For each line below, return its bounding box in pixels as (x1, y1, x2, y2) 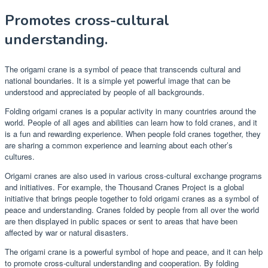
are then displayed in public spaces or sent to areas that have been (5, 215, 237, 227)
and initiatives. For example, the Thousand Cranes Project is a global (5, 181, 244, 193)
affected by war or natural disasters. (5, 226, 129, 238)
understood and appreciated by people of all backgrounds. (5, 86, 205, 98)
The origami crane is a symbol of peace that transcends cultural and (5, 63, 240, 75)
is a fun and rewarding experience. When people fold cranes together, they (5, 127, 261, 139)
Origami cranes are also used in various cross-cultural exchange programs (5, 169, 262, 181)
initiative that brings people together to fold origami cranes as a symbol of (5, 192, 259, 204)
